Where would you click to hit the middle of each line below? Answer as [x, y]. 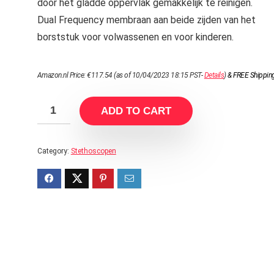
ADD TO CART [136, 111]
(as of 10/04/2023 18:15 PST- [158, 75]
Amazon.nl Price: [62, 75]
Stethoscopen [93, 151]
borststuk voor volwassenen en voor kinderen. [135, 37]
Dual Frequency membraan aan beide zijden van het [146, 20]
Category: [54, 151]
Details [214, 75]
